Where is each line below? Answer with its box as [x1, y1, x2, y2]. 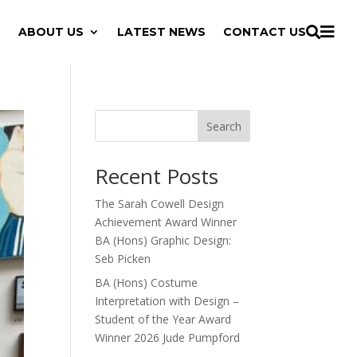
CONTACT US [223, 25, 306, 39]
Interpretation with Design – [95, 293, 240, 308]
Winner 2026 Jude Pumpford [95, 330, 241, 345]
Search [206, 118, 241, 134]
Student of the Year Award [95, 312, 232, 327]
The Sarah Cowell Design [95, 196, 225, 211]
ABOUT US [18, 25, 84, 39]
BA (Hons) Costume [95, 275, 198, 290]
